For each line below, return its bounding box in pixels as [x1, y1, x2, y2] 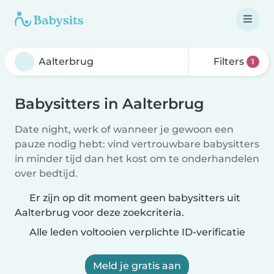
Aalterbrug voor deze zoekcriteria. [15, 207, 184, 218]
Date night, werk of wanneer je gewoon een [15, 124, 234, 135]
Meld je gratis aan [93, 260, 181, 272]
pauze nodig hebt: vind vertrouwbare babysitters [15, 138, 259, 150]
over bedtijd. [15, 168, 78, 179]
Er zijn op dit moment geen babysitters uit [29, 192, 240, 204]
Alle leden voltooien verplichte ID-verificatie [27, 226, 245, 238]
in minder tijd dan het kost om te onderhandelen [15, 153, 259, 165]
